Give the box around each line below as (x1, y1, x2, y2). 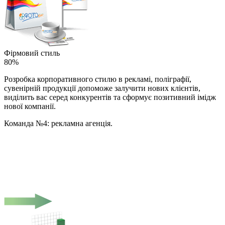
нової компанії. (4, 101, 56, 110)
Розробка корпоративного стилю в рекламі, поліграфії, (4, 74, 191, 83)
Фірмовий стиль (4, 48, 60, 57)
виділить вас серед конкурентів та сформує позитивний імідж (4, 92, 216, 101)
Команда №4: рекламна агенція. (4, 119, 113, 128)
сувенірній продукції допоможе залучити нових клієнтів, (4, 83, 200, 92)
